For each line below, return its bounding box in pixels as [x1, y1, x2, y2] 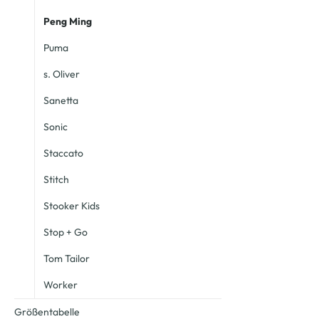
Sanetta [43, 94, 78, 107]
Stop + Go [43, 226, 88, 239]
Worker [43, 278, 78, 291]
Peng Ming [43, 15, 92, 28]
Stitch [43, 173, 69, 186]
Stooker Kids [43, 199, 100, 212]
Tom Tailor [43, 252, 90, 265]
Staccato [43, 147, 83, 159]
